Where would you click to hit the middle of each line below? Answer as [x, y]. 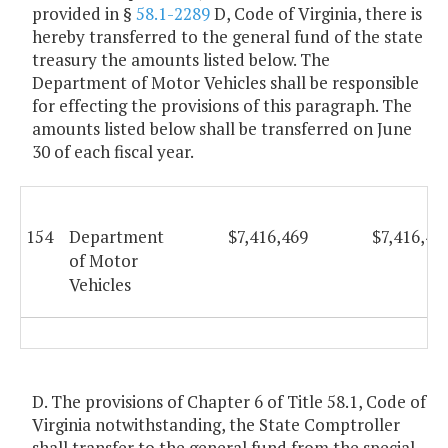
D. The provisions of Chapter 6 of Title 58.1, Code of [229, 402]
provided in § [84, 14]
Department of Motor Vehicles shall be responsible [225, 83]
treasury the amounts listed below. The [181, 60]
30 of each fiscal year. [113, 152]
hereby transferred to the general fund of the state [227, 37]
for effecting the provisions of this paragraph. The [222, 106]
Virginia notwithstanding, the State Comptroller [216, 425]
